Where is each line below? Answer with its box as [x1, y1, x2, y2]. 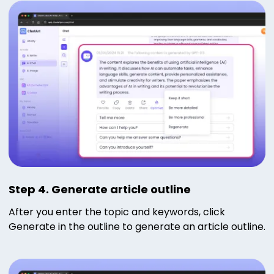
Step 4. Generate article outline [9, 181, 191, 197]
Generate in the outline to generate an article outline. [9, 219, 265, 234]
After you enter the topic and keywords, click [9, 204, 225, 219]
